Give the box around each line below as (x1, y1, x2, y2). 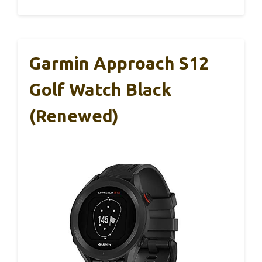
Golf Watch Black (29, 80, 171, 100)
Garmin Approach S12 (29, 53, 209, 74)
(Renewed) (29, 106, 119, 126)
